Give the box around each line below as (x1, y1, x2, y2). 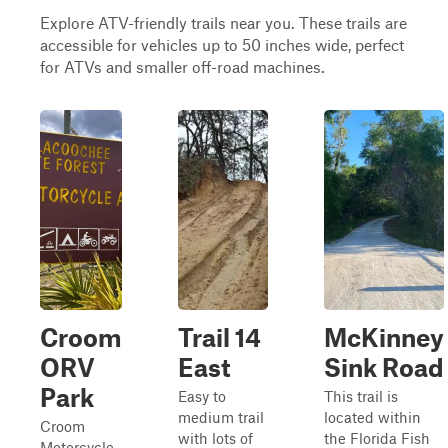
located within (324, 408, 421, 426)
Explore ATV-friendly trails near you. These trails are (40, 13, 407, 32)
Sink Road (324, 352, 444, 382)
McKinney (324, 322, 444, 352)
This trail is (324, 387, 398, 405)
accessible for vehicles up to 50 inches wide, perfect (40, 35, 404, 54)
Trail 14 (178, 322, 261, 352)
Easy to (178, 387, 226, 405)
